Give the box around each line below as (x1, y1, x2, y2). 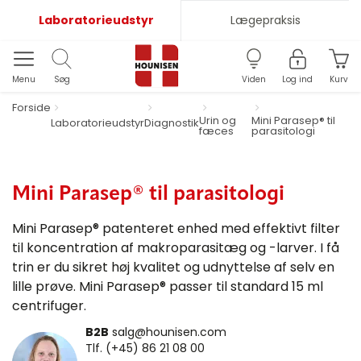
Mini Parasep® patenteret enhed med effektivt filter (12, 219, 340, 238)
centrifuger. (12, 297, 86, 315)
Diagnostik (144, 115, 199, 131)
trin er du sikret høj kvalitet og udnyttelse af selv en (12, 258, 334, 276)
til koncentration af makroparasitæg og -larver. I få (12, 239, 339, 257)
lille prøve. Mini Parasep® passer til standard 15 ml (12, 277, 323, 296)
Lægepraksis (230, 12, 301, 28)
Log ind (282, 73, 313, 85)
